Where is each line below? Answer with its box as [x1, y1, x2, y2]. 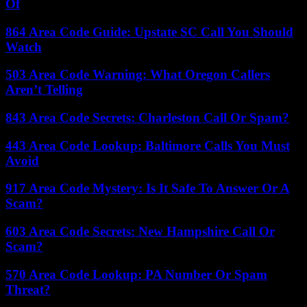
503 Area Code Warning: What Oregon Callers [5, 67, 270, 82]
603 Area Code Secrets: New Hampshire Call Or [5, 224, 275, 239]
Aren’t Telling [5, 82, 83, 97]
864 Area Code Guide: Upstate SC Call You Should [5, 24, 293, 39]
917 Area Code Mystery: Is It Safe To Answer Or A [5, 181, 290, 196]
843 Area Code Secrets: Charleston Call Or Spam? [5, 110, 289, 125]
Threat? [5, 282, 51, 297]
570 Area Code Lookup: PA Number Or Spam [5, 267, 267, 282]
